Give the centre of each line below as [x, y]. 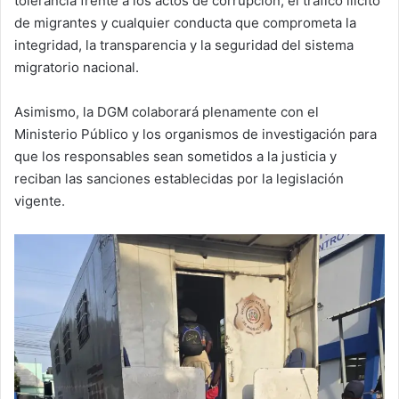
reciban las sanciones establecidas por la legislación [179, 179]
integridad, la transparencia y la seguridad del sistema [184, 45]
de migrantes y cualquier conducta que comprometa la [185, 23]
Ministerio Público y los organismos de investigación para [195, 134]
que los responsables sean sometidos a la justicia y [175, 156]
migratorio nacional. [77, 67]
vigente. [40, 201]
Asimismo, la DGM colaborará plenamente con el [167, 112]
